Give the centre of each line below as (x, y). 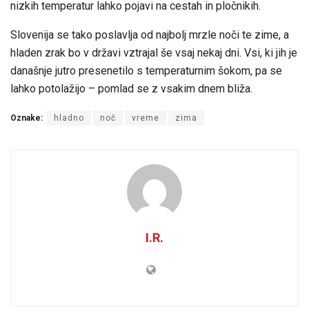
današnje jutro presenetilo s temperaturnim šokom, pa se (146, 71)
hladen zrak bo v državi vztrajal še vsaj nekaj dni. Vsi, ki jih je (154, 53)
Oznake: (27, 118)
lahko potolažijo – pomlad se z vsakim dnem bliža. (131, 89)
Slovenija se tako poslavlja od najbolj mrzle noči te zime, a (150, 35)
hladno (69, 118)
